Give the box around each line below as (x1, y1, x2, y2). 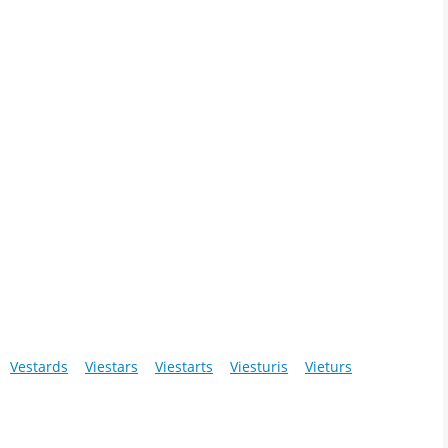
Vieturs (305, 357, 352, 377)
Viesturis (230, 357, 288, 377)
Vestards (10, 357, 68, 377)
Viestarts (155, 357, 213, 377)
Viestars (85, 357, 138, 377)
